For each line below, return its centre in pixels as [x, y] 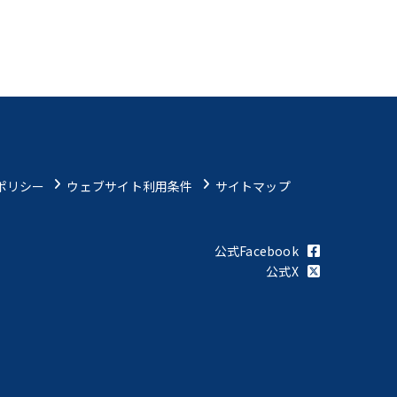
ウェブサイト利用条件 [130, 186]
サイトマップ [253, 186]
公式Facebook [256, 251]
